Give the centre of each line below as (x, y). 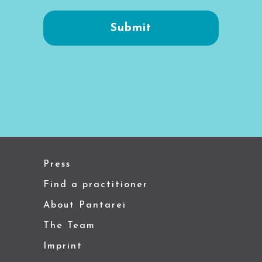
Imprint (63, 246)
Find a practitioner (96, 185)
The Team (69, 225)
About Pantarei (85, 205)
